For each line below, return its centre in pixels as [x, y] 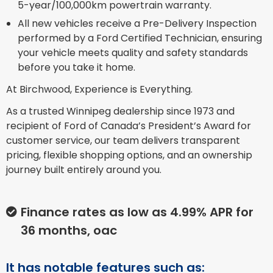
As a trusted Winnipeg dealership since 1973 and [120, 112]
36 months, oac [69, 231]
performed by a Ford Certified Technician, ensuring [140, 38]
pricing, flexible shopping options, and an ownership [129, 155]
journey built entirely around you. [84, 170]
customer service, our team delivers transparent [123, 141]
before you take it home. [77, 68]
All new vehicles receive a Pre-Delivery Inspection [137, 24]
